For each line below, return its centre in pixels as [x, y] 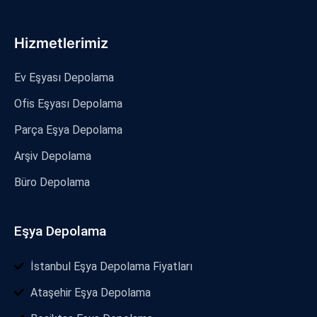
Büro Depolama [52, 182]
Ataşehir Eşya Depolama [90, 292]
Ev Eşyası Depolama [64, 77]
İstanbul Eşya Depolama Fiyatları [111, 266]
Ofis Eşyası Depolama [68, 103]
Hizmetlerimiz [61, 43]
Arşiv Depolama [53, 156]
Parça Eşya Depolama [68, 129]
